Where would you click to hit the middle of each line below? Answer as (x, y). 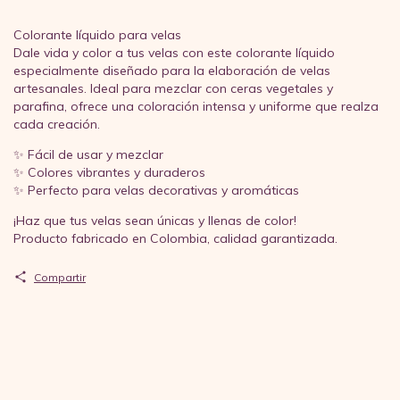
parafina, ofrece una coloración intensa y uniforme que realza (196, 106)
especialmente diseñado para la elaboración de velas (172, 70)
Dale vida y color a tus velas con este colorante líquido (174, 52)
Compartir (59, 277)
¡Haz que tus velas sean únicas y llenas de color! (155, 220)
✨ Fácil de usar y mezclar (88, 154)
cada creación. (57, 124)
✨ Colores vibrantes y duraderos (109, 172)
